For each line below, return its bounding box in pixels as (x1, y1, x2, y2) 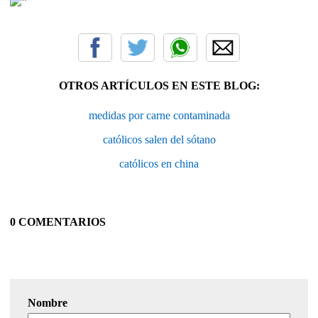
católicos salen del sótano (102, 133, 216, 146)
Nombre (28, 296, 67, 309)
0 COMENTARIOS (10, 215, 106, 228)
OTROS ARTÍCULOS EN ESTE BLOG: (58, 79, 260, 92)
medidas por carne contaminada (88, 109, 230, 121)
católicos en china (119, 157, 199, 170)
